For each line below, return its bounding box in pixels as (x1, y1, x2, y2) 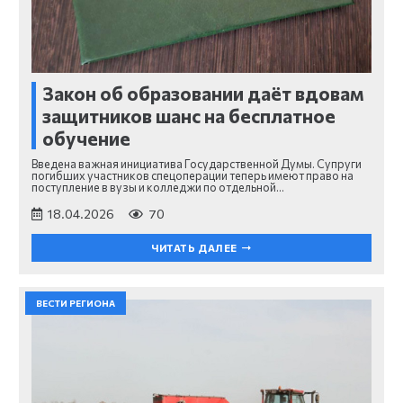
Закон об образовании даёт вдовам (42, 82, 364, 105)
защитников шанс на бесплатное (42, 104, 336, 128)
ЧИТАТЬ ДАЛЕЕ (151, 242, 237, 255)
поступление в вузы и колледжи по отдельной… (31, 179, 284, 194)
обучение (42, 127, 130, 150)
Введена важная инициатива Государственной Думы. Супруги (31, 156, 362, 171)
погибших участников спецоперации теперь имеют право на (31, 167, 354, 183)
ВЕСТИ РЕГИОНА (36, 297, 115, 309)
